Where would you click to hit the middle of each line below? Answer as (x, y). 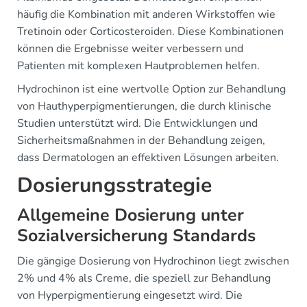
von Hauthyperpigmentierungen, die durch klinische (144, 106)
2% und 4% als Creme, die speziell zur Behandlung (144, 278)
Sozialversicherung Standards (136, 236)
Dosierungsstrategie (114, 185)
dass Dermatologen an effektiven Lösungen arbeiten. (148, 158)
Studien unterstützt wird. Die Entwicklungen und (137, 123)
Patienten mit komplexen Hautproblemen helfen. (138, 66)
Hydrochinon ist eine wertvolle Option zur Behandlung (151, 89)
